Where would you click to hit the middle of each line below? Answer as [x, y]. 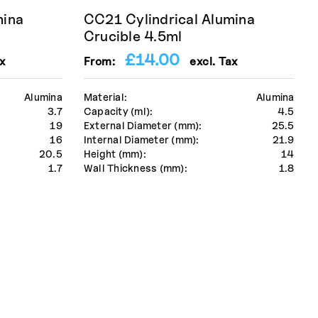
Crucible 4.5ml [133, 37]
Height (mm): [115, 154]
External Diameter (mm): [143, 126]
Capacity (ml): [118, 111]
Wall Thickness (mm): [135, 168]
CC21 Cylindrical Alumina [169, 20]
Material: [105, 97]
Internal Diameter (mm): [141, 140]
